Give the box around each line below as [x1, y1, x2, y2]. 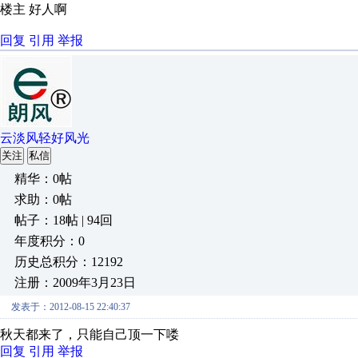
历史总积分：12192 [14, 255, 123, 268]
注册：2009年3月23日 [14, 276, 136, 289]
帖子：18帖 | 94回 [14, 213, 113, 227]
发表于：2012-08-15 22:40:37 [11, 301, 130, 312]
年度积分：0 [14, 234, 85, 248]
